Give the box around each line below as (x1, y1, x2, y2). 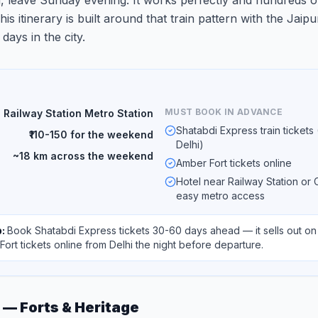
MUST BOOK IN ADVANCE (165, 106, 283, 117)
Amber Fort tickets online (176, 157, 292, 169)
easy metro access (176, 190, 265, 202)
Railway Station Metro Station (4, 107, 153, 119)
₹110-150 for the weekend (29, 128, 153, 141)
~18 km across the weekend (13, 150, 153, 162)
